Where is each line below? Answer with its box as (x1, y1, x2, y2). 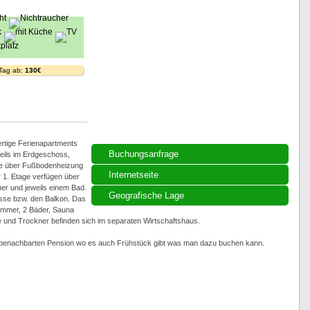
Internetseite (108, 170, 158, 180)
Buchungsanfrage (108, 149, 179, 159)
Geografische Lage (108, 190, 184, 201)
